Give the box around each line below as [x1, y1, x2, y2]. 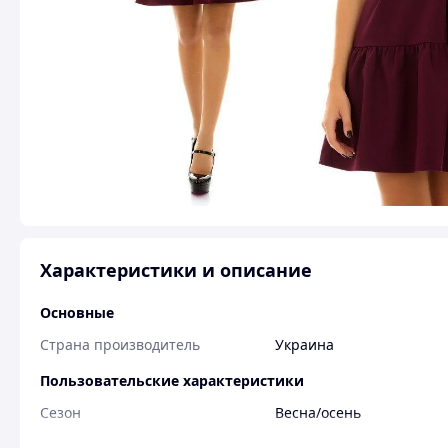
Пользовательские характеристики [40, 371, 304, 390]
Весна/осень [275, 403, 361, 422]
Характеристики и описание [40, 258, 312, 282]
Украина [275, 335, 334, 354]
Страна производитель [40, 335, 200, 354]
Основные [40, 303, 114, 322]
